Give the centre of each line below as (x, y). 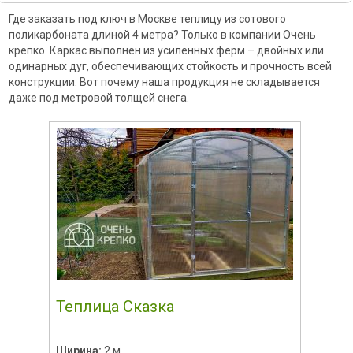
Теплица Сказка (115, 306)
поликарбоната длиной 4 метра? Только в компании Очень (162, 34)
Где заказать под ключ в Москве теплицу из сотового (147, 19)
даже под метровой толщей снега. (98, 97)
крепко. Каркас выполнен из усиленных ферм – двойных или (166, 50)
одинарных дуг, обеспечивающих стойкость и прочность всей (170, 66)
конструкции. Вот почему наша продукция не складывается (164, 82)
